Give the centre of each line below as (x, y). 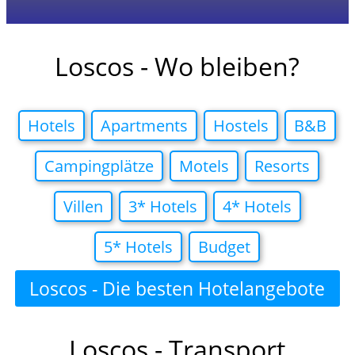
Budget (225, 247)
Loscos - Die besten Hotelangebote (177, 289)
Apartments (145, 126)
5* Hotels (139, 247)
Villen (83, 207)
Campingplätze (99, 166)
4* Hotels (257, 207)
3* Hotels (162, 207)
